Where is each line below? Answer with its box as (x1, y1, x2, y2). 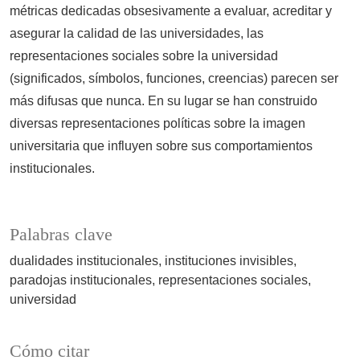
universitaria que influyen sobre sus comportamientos (10, 139, 313, 153)
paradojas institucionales (10, 273, 152, 288)
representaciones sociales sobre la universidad (10, 49, 278, 63)
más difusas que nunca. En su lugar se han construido (10, 94, 317, 108)
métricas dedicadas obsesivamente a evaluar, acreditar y (10, 4, 332, 18)
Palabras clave (10, 225, 112, 245)
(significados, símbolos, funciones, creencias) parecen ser (10, 72, 338, 86)
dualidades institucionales (10, 254, 158, 268)
